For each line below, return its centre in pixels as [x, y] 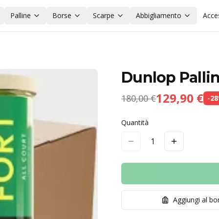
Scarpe [103, 15]
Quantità [135, 122]
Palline [20, 15]
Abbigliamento [158, 15]
